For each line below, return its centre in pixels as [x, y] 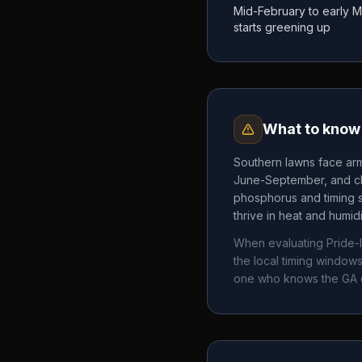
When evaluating [280, 243]
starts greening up [282, 27]
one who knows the [288, 278]
